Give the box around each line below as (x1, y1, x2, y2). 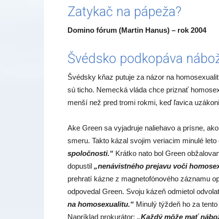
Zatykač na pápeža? (67, 3, 181, 20)
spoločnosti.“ (67, 149, 113, 157)
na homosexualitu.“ (67, 199, 134, 208)
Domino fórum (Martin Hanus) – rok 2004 (67, 25, 206, 34)
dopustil (67, 161, 94, 170)
